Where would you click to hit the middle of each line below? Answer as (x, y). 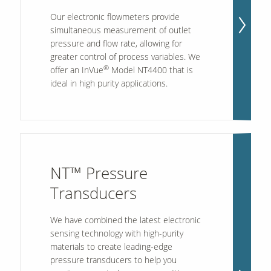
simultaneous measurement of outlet (120, 30)
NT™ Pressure (99, 173)
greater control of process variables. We (125, 57)
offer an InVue (77, 70)
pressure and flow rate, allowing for (116, 44)
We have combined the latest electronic (125, 220)
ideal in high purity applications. (109, 83)
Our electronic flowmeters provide (115, 17)
